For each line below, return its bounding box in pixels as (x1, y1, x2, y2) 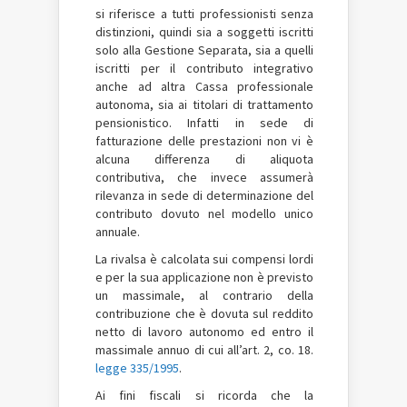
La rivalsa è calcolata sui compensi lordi (95, 251, 313, 267)
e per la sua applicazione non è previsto (95, 269, 313, 285)
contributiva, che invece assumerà (95, 169, 313, 185)
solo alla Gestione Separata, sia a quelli (95, 42, 313, 58)
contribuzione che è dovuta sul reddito (95, 305, 313, 322)
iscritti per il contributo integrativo (95, 60, 313, 76)
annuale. (95, 223, 145, 240)
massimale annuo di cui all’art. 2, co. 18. (95, 342, 313, 358)
